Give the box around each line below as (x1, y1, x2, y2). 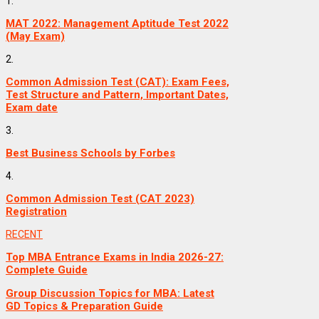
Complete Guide (6, 263, 88, 277)
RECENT (6, 229, 43, 241)
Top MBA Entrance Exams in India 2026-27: (6, 251, 224, 264)
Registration (6, 205, 67, 219)
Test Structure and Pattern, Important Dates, (6, 88, 229, 102)
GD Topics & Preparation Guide (6, 300, 163, 313)
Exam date (6, 101, 58, 115)
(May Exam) (6, 30, 65, 43)
